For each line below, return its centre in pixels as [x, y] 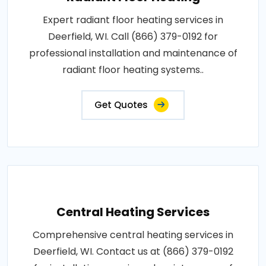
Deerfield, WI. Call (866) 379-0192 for [133, 37]
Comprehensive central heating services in [133, 235]
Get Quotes [121, 105]
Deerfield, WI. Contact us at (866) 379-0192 [133, 251]
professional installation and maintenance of [133, 53]
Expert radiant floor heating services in [133, 20]
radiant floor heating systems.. [133, 70]
